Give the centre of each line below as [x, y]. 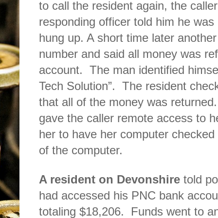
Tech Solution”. [77, 86]
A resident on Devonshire [111, 180]
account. [61, 70]
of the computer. [81, 150]
